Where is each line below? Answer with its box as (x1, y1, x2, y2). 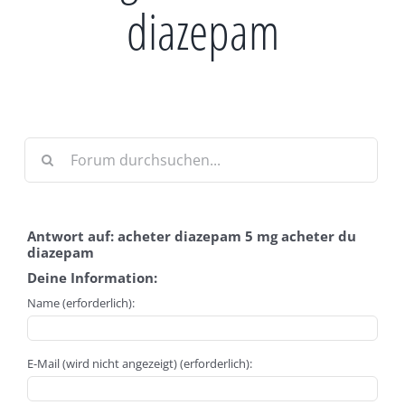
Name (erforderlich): (27, 295, 135, 311)
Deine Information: (27, 268, 157, 287)
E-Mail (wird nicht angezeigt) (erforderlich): (27, 355, 252, 372)
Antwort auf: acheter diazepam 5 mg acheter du (27, 227, 356, 245)
